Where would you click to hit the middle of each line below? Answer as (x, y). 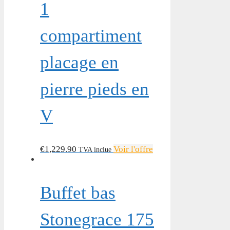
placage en (79, 63)
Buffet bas (78, 193)
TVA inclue (95, 150)
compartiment (91, 36)
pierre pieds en (94, 89)
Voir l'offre (133, 149)
